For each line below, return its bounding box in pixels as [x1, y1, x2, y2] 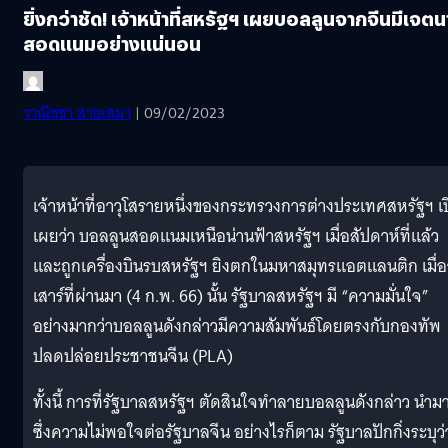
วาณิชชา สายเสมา [23, 99, 131, 126]
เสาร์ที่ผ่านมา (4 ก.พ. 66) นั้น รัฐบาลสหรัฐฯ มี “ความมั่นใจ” [33, 281, 429, 311]
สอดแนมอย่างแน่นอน [23, 30, 201, 56]
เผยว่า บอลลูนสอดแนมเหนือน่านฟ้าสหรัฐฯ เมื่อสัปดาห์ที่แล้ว [33, 221, 439, 251]
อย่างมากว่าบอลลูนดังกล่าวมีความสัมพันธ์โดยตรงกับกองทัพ [33, 311, 441, 341]
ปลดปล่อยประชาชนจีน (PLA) [33, 341, 233, 371]
